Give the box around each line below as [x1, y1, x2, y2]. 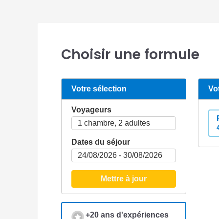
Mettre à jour [100, 175, 147, 183]
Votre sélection [71, 85, 127, 93]
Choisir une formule [61, 45, 199, 65]
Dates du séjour [71, 138, 130, 147]
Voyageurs [71, 106, 111, 114]
